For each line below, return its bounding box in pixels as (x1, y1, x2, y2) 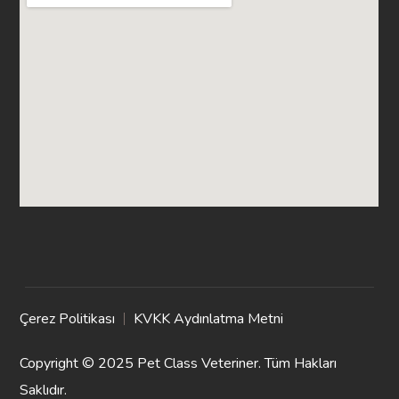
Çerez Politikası (20, 309, 116, 330)
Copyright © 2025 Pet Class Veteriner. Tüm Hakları (20, 354, 338, 374)
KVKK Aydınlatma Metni (134, 309, 284, 330)
